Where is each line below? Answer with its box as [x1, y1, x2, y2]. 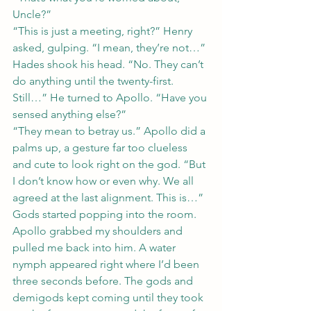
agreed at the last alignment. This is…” [12, 191, 203, 204]
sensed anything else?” [12, 108, 126, 121]
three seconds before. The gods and [12, 274, 196, 287]
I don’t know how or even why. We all [12, 174, 196, 187]
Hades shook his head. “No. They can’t [12, 58, 206, 71]
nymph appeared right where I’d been [12, 258, 202, 271]
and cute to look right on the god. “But [12, 158, 208, 171]
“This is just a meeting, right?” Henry [12, 24, 195, 37]
